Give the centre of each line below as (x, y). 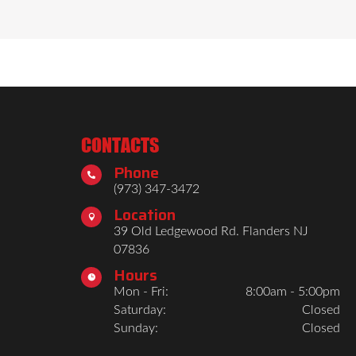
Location (145, 214)
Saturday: (140, 310)
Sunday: (136, 328)
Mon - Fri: (141, 291)
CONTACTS (120, 145)
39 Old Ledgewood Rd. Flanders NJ (211, 231)
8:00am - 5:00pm (293, 291)
